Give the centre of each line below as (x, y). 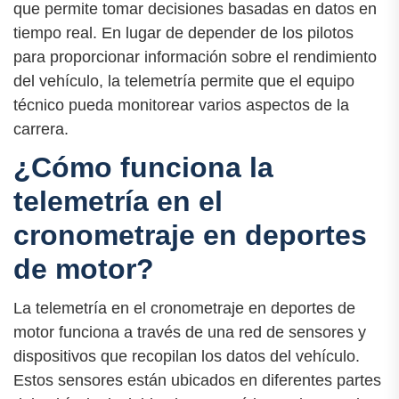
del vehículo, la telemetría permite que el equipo (184, 81)
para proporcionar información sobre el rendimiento (195, 57)
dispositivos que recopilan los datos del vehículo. (187, 356)
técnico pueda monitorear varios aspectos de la (181, 106)
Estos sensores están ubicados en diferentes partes (197, 380)
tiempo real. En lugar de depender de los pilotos (183, 33)
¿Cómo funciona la (143, 168)
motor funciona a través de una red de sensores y (190, 332)
